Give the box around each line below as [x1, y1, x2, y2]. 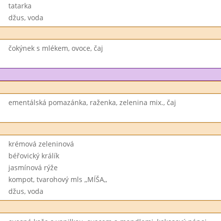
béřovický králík [8, 151, 59, 160]
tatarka [8, 1, 32, 10]
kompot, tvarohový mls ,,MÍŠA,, [8, 175, 107, 184]
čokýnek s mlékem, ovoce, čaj [8, 43, 103, 53]
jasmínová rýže [8, 163, 58, 172]
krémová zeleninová [8, 139, 74, 148]
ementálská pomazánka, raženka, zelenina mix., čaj [8, 98, 176, 107]
